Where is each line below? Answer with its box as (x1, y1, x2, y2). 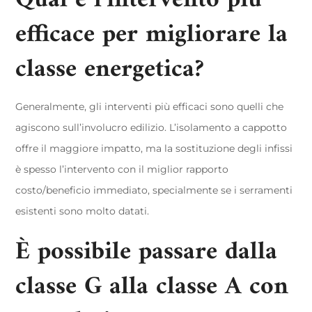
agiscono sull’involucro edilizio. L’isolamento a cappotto (15, 121, 288, 134)
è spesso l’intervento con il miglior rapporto (15, 163, 229, 175)
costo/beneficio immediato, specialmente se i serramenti (15, 184, 293, 196)
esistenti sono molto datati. (15, 205, 150, 217)
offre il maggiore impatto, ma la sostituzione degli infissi (15, 142, 293, 155)
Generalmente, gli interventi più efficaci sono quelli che (15, 100, 284, 113)
